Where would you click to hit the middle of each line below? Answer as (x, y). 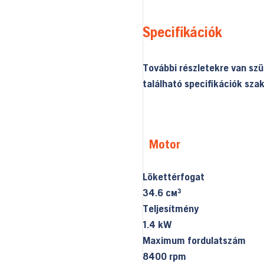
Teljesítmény (171, 209)
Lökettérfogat (173, 177)
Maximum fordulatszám (194, 240)
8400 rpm (164, 256)
